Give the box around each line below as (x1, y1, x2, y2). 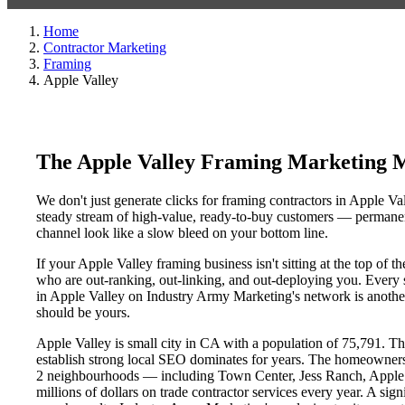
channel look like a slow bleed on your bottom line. (36, 224, 328, 240)
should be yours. (36, 304, 130, 320)
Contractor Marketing (43, 40, 166, 55)
